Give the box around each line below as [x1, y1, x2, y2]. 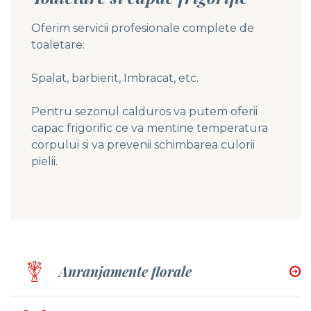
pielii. [31, 155, 58, 169]
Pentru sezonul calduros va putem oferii [31, 105, 258, 119]
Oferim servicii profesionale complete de [31, 22, 254, 35]
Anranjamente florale [59, 262, 192, 281]
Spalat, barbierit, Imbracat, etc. [31, 72, 199, 85]
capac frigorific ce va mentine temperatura [31, 121, 268, 135]
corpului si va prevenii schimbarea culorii [31, 138, 255, 152]
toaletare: [31, 38, 85, 52]
